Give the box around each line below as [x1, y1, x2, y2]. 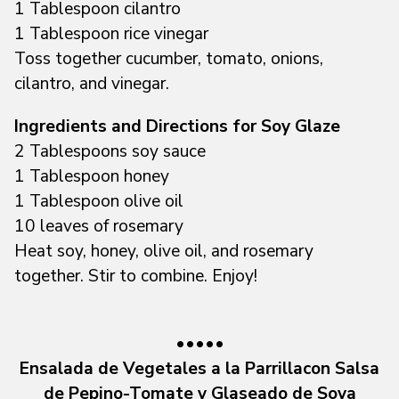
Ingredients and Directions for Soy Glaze [14, 114, 340, 138]
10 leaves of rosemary [14, 214, 183, 238]
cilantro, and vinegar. [14, 71, 169, 95]
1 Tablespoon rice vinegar [14, 21, 208, 45]
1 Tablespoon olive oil [14, 189, 183, 213]
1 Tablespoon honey [14, 164, 169, 188]
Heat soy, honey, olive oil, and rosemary [14, 239, 313, 263]
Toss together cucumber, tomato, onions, [14, 46, 323, 70]
